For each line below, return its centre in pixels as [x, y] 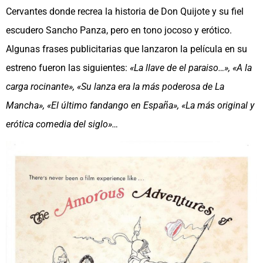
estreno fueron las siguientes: [68, 68]
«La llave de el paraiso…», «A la [191, 68]
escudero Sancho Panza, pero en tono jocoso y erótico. [119, 31]
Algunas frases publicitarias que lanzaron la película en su [127, 49]
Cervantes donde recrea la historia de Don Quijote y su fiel [125, 12]
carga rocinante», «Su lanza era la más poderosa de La [115, 87]
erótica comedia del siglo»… [62, 124]
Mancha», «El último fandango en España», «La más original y [130, 106]
